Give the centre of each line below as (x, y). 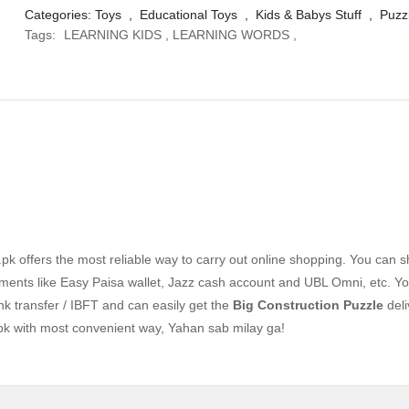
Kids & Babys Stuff (308, 15)
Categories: (59, 15)
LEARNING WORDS (231, 35)
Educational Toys (188, 15)
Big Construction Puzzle (308, 305)
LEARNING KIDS (112, 35)
